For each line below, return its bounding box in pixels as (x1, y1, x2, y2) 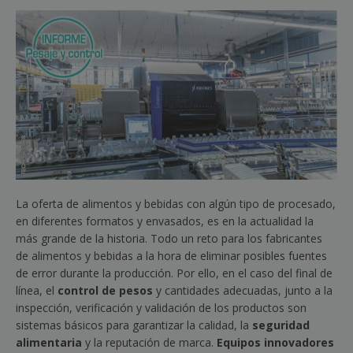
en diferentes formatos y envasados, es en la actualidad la (16, 214, 314, 229)
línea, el (16, 283, 58, 299)
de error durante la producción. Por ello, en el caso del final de (16, 266, 333, 281)
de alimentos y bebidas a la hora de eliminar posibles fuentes (16, 248, 327, 264)
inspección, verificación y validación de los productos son (16, 300, 307, 316)
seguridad (252, 318, 310, 333)
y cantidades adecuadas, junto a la (153, 283, 333, 299)
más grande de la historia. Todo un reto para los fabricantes (16, 231, 322, 247)
